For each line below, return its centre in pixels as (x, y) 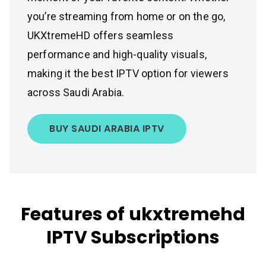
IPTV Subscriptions (133, 237)
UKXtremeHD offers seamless (101, 35)
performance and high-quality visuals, (117, 54)
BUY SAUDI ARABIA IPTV (107, 129)
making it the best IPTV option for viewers (128, 73)
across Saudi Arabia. (76, 92)
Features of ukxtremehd (133, 214)
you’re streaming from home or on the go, (126, 16)
